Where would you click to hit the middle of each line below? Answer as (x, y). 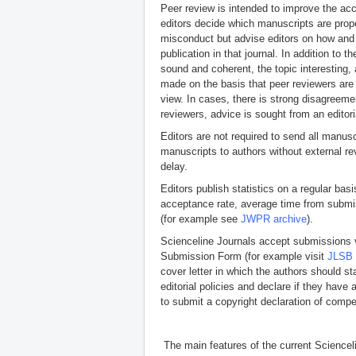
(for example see (201, 219)
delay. (174, 166)
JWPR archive (274, 219)
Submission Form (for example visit (244, 256)
